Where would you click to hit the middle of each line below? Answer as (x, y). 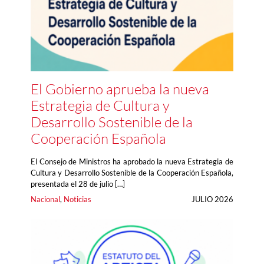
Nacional (45, 199)
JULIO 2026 (212, 199)
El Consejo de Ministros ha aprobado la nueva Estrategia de (132, 161)
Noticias (77, 199)
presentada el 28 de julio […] (78, 184)
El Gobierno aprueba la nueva (120, 89)
